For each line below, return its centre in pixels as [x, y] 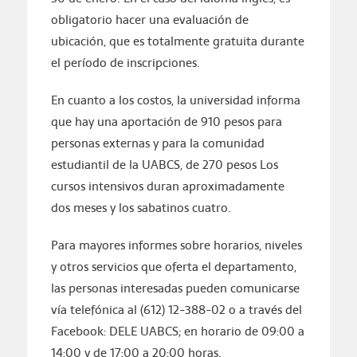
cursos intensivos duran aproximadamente [167, 186]
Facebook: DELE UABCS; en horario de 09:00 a [177, 331]
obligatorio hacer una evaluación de [149, 20]
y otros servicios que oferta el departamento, [173, 267]
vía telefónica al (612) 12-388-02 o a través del [176, 310]
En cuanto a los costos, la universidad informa [175, 100]
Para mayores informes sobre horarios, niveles [176, 245]
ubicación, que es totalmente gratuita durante [177, 41]
